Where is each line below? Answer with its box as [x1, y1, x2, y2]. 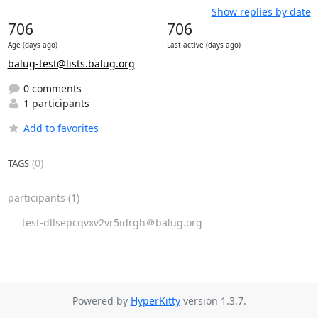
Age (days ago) [7, 40, 57, 50]
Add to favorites [23, 121, 99, 135]
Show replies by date [211, 4, 311, 18]
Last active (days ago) [166, 40, 241, 50]
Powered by [72, 294, 131, 307]
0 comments [20, 81, 82, 95]
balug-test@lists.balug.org [7, 56, 135, 70]
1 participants [20, 96, 89, 110]
